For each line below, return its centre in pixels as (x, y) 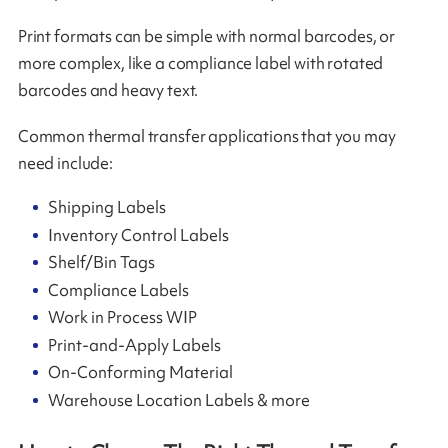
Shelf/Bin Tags (102, 262)
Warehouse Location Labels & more (179, 399)
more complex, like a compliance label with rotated (200, 63)
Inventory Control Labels (139, 234)
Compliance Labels (119, 289)
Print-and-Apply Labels (135, 344)
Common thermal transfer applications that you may (206, 136)
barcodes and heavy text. (108, 90)
